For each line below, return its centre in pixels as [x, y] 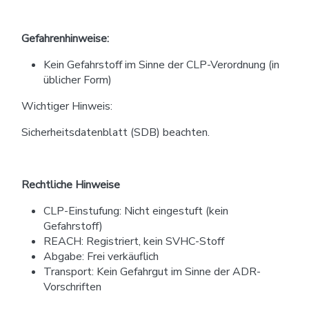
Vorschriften [72, 287]
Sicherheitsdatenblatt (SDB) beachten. [116, 132]
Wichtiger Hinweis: [67, 106]
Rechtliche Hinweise [71, 185]
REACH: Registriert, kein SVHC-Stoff [134, 241]
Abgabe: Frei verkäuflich [101, 256]
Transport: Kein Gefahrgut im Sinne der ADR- [152, 271]
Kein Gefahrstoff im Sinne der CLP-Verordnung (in [161, 64]
